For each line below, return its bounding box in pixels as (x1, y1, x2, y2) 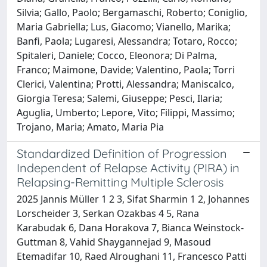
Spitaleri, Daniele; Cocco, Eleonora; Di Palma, (17, 48, 217, 62)
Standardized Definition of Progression (17, 145, 227, 161)
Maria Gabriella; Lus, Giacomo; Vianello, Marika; (17, 20, 231, 33)
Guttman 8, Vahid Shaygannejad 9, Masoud (17, 235, 211, 249)
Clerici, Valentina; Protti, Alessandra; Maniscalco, (17, 77, 234, 91)
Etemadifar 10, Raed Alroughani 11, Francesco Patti (17, 249, 247, 263)
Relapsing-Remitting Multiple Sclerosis (17, 174, 223, 190)
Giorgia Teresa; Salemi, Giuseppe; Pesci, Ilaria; (17, 91, 222, 105)
